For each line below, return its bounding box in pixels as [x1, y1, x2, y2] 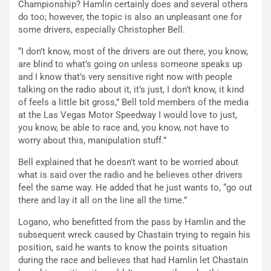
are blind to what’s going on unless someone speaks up [18, 58, 242, 70]
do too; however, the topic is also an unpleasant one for [18, 11, 242, 22]
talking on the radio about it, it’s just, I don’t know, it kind [18, 83, 244, 95]
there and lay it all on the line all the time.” [18, 194, 187, 206]
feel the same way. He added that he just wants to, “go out [18, 181, 252, 193]
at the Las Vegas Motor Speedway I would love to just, [18, 109, 237, 120]
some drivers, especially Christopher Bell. [18, 24, 185, 35]
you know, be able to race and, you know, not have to [18, 122, 229, 133]
